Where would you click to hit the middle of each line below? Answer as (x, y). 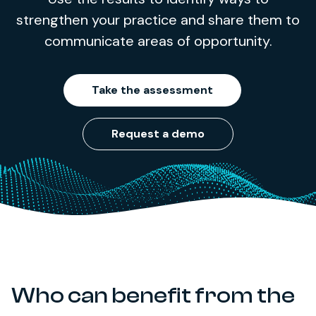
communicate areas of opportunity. (158, 41)
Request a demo (158, 134)
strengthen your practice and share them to (158, 20)
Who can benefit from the (153, 295)
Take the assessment (152, 90)
